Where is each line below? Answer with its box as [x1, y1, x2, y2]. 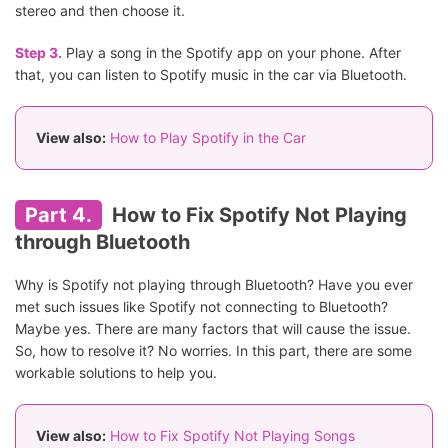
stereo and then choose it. [15, 2, 185, 20]
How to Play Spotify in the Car [110, 129, 306, 147]
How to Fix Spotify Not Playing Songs [110, 427, 355, 445]
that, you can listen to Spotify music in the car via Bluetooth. [15, 66, 407, 84]
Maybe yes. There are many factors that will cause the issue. [15, 320, 411, 338]
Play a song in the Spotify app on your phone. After [62, 44, 401, 62]
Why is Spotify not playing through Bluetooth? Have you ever [15, 276, 413, 294]
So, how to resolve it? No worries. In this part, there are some [15, 342, 412, 360]
